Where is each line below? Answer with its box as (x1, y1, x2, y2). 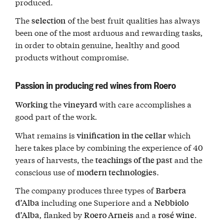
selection (31, 15, 66, 27)
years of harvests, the (15, 153, 96, 165)
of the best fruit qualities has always (66, 14, 200, 26)
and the (172, 153, 203, 165)
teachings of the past (95, 154, 173, 165)
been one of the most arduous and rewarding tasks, (15, 27, 203, 38)
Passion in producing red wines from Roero (15, 78, 176, 92)
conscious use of (15, 165, 77, 177)
